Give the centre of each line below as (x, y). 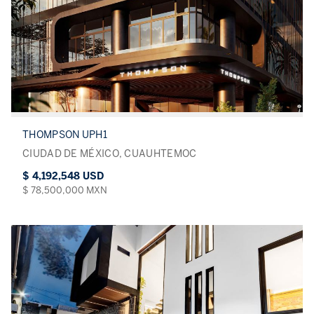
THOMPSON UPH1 (65, 135)
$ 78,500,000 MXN (65, 191)
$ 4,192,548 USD (63, 177)
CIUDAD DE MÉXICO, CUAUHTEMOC (110, 154)
